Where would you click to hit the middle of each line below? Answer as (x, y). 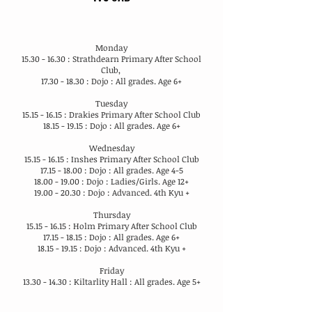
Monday (111, 47)
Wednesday (111, 148)
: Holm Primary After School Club (131, 226)
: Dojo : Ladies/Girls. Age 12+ (134, 181)
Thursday (111, 214)
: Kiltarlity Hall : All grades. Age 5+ (133, 281)
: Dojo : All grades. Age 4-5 (132, 170)
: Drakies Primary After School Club (131, 114)
